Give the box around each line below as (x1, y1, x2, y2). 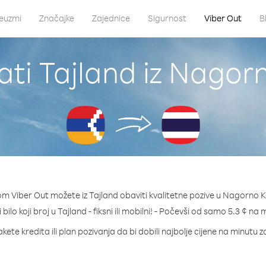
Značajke (39, 12, 74, 24)
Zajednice (91, 12, 130, 24)
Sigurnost (147, 12, 186, 24)
